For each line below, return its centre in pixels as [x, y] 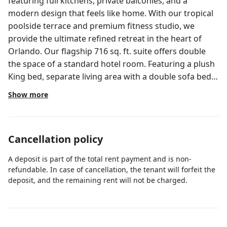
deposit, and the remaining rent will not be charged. [98, 180]
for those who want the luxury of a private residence [109, 102]
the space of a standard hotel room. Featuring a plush [111, 64]
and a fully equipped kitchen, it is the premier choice [108, 89]
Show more [28, 94]
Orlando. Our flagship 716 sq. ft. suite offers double [26, 51]
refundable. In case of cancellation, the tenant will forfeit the [112, 169]
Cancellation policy [55, 139]
